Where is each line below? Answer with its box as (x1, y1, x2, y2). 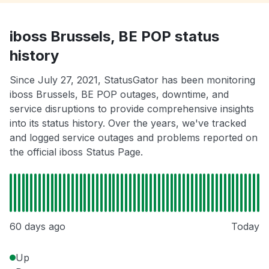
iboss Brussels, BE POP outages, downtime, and (10, 88, 229, 101)
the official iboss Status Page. (10, 146, 143, 159)
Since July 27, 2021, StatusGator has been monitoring (10, 74, 255, 86)
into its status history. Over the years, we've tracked (10, 117, 246, 130)
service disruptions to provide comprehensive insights (10, 103, 254, 115)
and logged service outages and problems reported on (10, 131, 258, 144)
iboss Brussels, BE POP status (10, 28, 219, 46)
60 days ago (10, 220, 65, 233)
